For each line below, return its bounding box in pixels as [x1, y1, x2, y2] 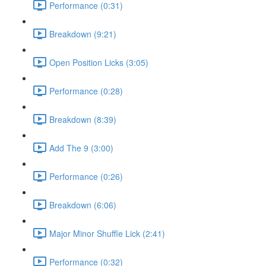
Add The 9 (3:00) [49, 141, 113, 154]
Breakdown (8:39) [49, 113, 116, 125]
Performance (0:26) [49, 170, 123, 182]
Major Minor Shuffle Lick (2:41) [49, 227, 165, 239]
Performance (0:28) [49, 84, 123, 97]
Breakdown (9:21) [49, 27, 116, 40]
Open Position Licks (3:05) [49, 56, 148, 68]
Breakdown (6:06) [49, 198, 116, 211]
